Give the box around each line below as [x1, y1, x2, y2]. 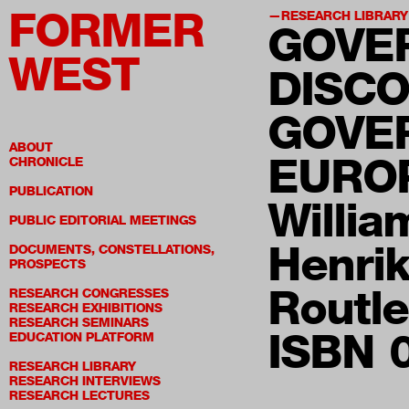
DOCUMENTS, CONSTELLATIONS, [9, 242, 215, 257]
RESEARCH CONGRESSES [9, 286, 169, 301]
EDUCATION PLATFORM [9, 330, 154, 345]
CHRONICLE [9, 154, 83, 170]
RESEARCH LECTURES [9, 388, 150, 404]
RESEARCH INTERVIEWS [9, 373, 161, 389]
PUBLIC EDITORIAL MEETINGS [9, 213, 196, 228]
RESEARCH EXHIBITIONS [9, 300, 163, 316]
